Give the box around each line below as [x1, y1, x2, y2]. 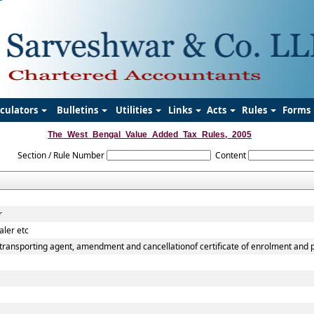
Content [214, 149, 246, 161]
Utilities [115, 104, 154, 116]
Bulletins [56, 104, 100, 116]
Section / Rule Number [17, 149, 104, 161]
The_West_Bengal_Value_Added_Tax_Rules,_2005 [48, 130, 252, 139]
